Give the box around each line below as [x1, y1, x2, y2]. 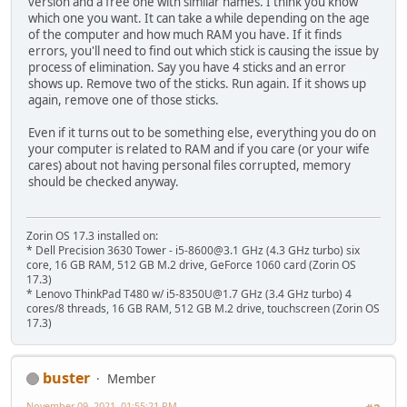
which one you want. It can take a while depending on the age [28, 10, 370, 27]
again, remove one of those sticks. [28, 92, 219, 109]
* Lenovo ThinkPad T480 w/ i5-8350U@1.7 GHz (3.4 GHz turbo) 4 [26, 285, 352, 302]
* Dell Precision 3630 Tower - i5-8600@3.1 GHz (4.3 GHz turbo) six [26, 242, 360, 258]
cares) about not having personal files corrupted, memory [28, 157, 351, 174]
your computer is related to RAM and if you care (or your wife [28, 141, 370, 158]
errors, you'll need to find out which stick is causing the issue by [28, 43, 379, 60]
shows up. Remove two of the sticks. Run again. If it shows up [28, 75, 366, 93]
